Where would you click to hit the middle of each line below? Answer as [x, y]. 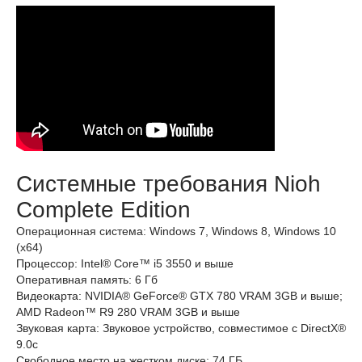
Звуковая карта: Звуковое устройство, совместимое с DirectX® [181, 328]
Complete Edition [103, 210]
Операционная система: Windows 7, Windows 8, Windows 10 [176, 231]
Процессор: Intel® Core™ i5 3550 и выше [125, 263]
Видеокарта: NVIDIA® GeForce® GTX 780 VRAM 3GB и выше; [179, 296]
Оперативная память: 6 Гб [87, 280]
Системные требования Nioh [168, 184]
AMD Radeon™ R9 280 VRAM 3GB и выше [128, 312]
